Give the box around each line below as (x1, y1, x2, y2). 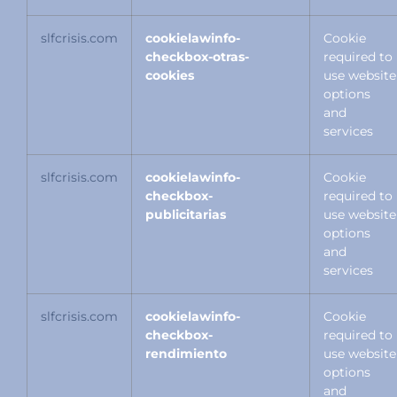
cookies (145, 67, 194, 84)
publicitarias (145, 206, 226, 223)
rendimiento (145, 346, 227, 362)
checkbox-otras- (145, 49, 249, 66)
